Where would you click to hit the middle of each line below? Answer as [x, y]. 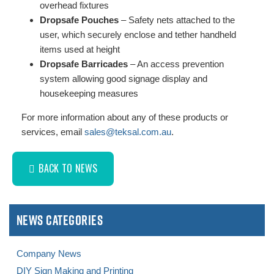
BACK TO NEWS [68, 168]
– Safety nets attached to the [177, 20]
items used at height [80, 50]
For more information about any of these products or [125, 117]
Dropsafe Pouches [79, 20]
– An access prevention [176, 64]
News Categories [60, 220]
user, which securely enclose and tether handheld [138, 35]
